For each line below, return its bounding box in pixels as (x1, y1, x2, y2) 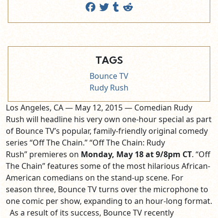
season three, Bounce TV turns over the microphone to (6, 184, 208, 195)
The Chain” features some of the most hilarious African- (6, 161, 210, 172)
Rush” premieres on (6, 149, 81, 160)
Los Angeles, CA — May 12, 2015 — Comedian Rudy (6, 102, 192, 113)
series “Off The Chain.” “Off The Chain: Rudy (6, 137, 165, 148)
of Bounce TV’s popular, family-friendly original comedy (6, 126, 208, 137)
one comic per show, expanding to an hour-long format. (6, 196, 212, 207)
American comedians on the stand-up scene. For (6, 172, 183, 183)
